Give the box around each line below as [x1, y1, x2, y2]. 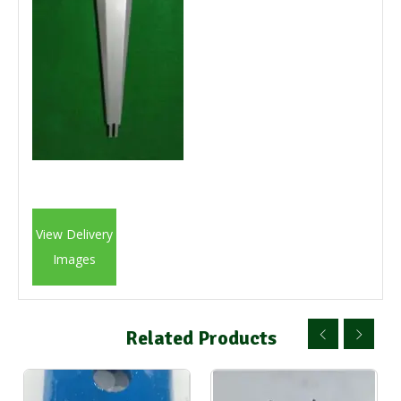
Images [53, 250, 96, 268]
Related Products [124, 325, 277, 350]
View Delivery [36, 225, 113, 243]
